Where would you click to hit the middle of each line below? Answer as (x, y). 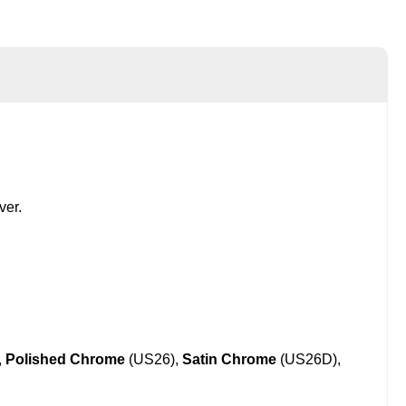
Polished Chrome (65, 360)
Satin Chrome (229, 360)
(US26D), (309, 360)
